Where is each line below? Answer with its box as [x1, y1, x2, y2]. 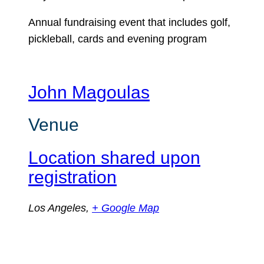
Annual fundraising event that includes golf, [28, 16, 230, 28]
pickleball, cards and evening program [28, 32, 207, 45]
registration [28, 167, 117, 187]
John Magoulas [28, 82, 150, 102]
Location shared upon [28, 147, 200, 167]
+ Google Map [92, 202, 159, 214]
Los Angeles [28, 202, 86, 214]
